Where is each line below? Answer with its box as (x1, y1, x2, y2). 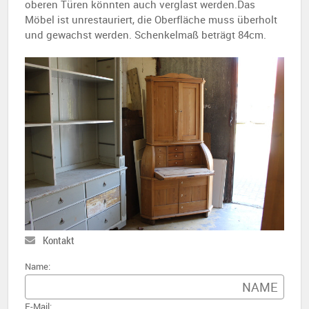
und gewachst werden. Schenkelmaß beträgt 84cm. (25, 28, 266, 41)
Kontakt (41, 232, 74, 247)
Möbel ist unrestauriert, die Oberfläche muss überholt (25, 12, 277, 26)
